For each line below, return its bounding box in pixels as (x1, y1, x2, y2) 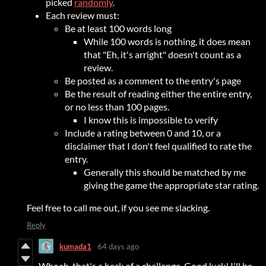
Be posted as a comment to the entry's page (65, 75, 241, 87)
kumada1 (59, 241, 91, 251)
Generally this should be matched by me (84, 166, 246, 178)
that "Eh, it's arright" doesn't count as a (84, 49, 241, 61)
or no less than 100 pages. (65, 101, 169, 113)
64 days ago (97, 241, 139, 251)
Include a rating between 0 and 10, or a (65, 127, 221, 139)
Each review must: (46, 9, 119, 21)
